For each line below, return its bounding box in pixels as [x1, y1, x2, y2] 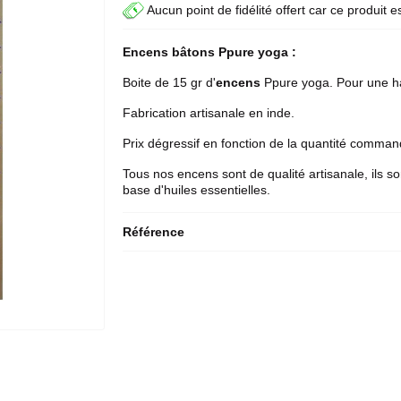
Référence [123, 225, 185, 239]
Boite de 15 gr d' [123, 75, 217, 90]
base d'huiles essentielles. [123, 183, 271, 197]
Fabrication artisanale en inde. [123, 106, 295, 120]
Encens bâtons [123, 45, 219, 59]
